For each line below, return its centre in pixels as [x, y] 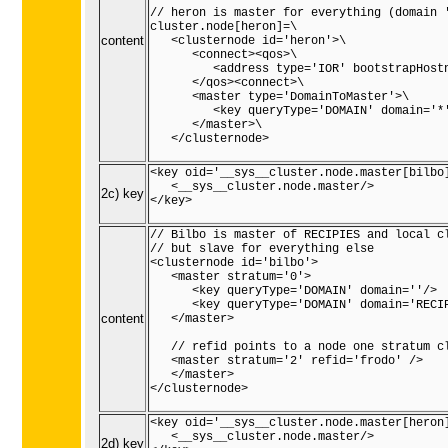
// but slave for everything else [262, 249]
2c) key [122, 194]
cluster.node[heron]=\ [223, 27]
